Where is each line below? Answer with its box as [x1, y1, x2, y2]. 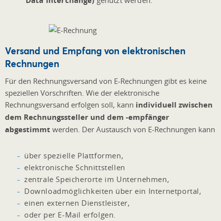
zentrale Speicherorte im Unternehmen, [24, 174, 170, 184]
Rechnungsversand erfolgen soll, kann [5, 99, 136, 110]
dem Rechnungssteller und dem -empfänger [5, 111, 169, 122]
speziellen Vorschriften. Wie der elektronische [5, 87, 159, 98]
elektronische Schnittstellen [24, 162, 125, 172]
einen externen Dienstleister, [24, 197, 130, 208]
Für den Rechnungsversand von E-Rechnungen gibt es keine [5, 75, 207, 86]
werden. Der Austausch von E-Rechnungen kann [50, 124, 215, 134]
